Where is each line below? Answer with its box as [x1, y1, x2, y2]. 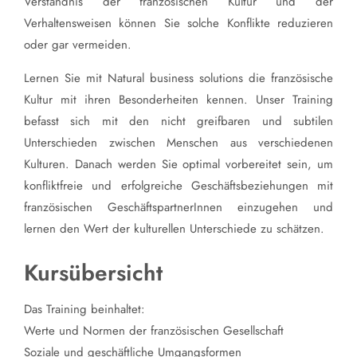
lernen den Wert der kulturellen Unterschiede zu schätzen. [24, 220, 324, 238]
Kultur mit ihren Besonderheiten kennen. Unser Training [24, 91, 333, 109]
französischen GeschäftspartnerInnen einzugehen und [24, 198, 333, 217]
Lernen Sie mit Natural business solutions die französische [24, 69, 333, 88]
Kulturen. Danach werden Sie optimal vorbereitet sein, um [24, 155, 333, 174]
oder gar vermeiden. [24, 36, 131, 54]
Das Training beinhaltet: [24, 300, 145, 319]
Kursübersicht [24, 257, 163, 290]
